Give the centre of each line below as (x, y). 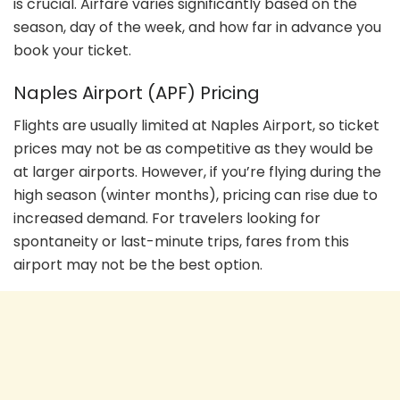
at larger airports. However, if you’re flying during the (197, 172)
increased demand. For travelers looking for (167, 219)
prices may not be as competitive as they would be (193, 149)
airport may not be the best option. (138, 265)
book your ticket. (72, 51)
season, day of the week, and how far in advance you (197, 28)
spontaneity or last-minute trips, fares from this (181, 242)
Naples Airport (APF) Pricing (137, 93)
